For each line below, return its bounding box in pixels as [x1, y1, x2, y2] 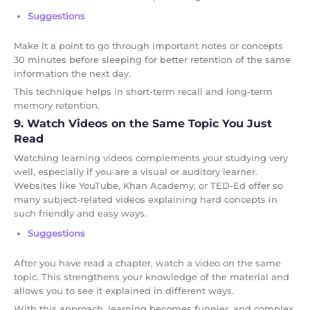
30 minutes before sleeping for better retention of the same [14, 53, 291, 65]
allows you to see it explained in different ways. [14, 284, 234, 296]
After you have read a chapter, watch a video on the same [14, 257, 281, 268]
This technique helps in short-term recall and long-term [14, 85, 273, 97]
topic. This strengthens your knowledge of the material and [14, 271, 289, 282]
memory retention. [14, 99, 100, 111]
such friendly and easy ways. [14, 207, 147, 219]
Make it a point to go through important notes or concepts [14, 39, 283, 51]
